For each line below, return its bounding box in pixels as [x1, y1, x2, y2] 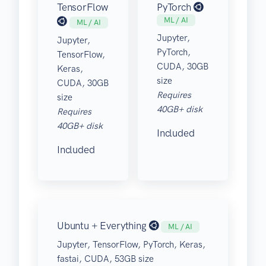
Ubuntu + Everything [57, 220, 149, 232]
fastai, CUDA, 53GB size [57, 254, 154, 265]
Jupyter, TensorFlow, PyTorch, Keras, [57, 239, 205, 251]
